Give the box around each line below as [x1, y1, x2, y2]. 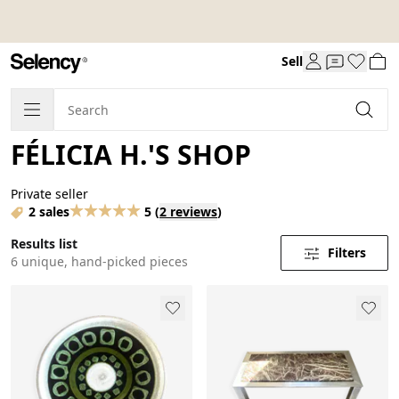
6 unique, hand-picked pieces [11, 252, 188, 270]
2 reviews [159, 202, 217, 220]
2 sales [28, 202, 69, 220]
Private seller [11, 184, 88, 202]
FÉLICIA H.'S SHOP [11, 135, 251, 173]
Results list [11, 234, 77, 252]
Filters [328, 243, 366, 261]
